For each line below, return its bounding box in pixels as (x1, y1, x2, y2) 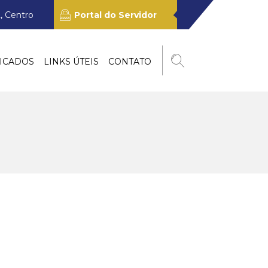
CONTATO (108, 56, 151, 67)
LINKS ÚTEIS (44, 56, 99, 67)
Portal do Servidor (74, 10, 157, 20)
